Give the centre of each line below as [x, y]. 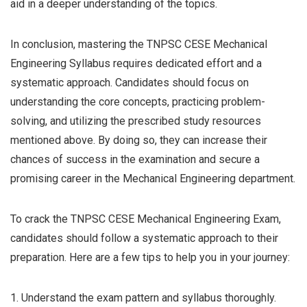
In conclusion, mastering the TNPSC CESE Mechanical [139, 45]
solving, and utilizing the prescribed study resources [136, 121]
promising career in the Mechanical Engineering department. [153, 179]
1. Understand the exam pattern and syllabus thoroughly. [143, 298]
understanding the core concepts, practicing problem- [138, 102]
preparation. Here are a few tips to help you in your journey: [150, 258]
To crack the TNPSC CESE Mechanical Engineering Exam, [146, 219]
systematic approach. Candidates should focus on [130, 83]
